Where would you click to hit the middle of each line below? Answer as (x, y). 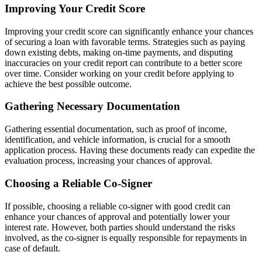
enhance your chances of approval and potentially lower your (117, 216)
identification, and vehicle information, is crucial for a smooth (118, 140)
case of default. (32, 248)
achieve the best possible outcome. (68, 84)
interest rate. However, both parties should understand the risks (120, 227)
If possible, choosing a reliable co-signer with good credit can (118, 206)
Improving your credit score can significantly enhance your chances (129, 31)
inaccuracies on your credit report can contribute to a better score (123, 63)
